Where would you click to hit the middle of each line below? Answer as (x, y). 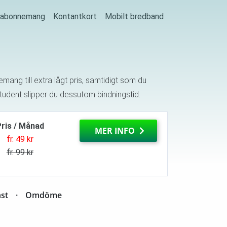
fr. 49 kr (20, 139)
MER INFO (116, 130)
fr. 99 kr (20, 152)
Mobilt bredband (134, 17)
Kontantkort (75, 17)
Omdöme (44, 195)
